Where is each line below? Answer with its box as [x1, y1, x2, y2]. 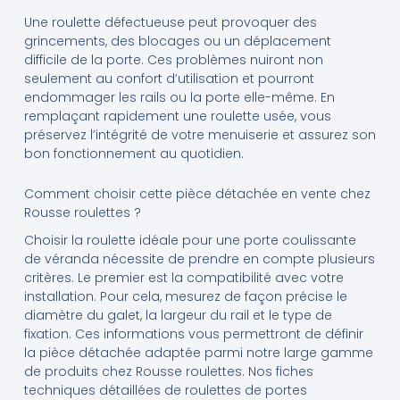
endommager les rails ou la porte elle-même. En [23, 87, 335, 106]
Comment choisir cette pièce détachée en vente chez [23, 185, 371, 204]
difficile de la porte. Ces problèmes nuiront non [23, 50, 323, 69]
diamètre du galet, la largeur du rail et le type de [23, 305, 332, 324]
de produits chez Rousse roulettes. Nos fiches [23, 362, 313, 380]
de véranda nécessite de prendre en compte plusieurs [23, 249, 375, 268]
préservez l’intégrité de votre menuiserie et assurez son [23, 125, 376, 144]
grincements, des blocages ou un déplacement [23, 31, 331, 50]
